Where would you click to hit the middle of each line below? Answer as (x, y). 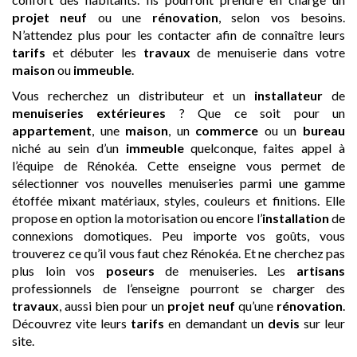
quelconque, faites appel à (264, 147)
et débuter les (94, 52)
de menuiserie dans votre (267, 52)
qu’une (255, 305)
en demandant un (216, 323)
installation (295, 218)
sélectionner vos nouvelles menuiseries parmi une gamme (178, 182)
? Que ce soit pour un (256, 112)
